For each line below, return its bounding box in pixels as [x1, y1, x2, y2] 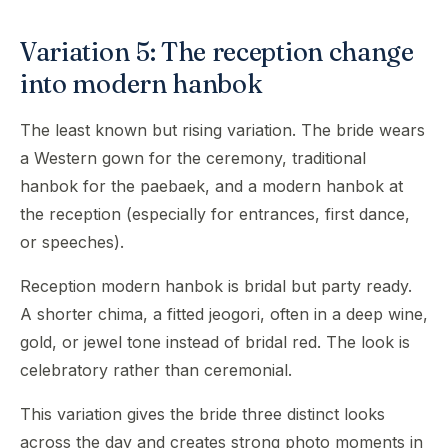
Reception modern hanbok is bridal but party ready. [20, 276, 412, 296]
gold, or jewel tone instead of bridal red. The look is [20, 332, 410, 352]
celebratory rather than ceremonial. [20, 360, 292, 380]
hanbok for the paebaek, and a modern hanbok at [20, 176, 403, 196]
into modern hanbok [20, 68, 263, 100]
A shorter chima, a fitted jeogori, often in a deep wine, [20, 304, 428, 324]
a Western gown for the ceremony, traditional [20, 148, 366, 168]
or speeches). [20, 232, 124, 252]
